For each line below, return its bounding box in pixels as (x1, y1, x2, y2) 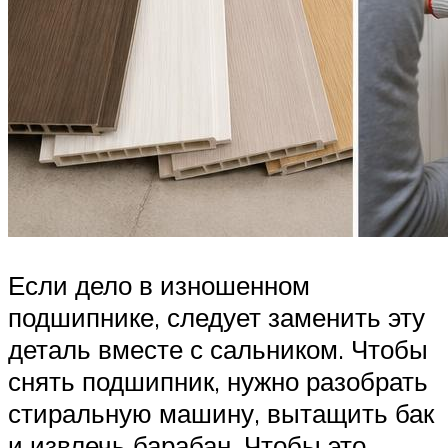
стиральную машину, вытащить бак (8, 397, 434, 430)
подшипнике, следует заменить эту (8, 301, 425, 334)
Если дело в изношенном (8, 269, 310, 302)
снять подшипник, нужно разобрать (8, 365, 428, 398)
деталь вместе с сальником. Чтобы (8, 333, 428, 366)
